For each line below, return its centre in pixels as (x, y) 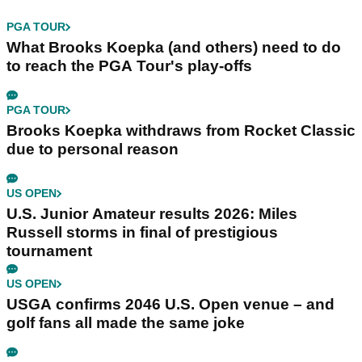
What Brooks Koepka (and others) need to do (174, 48)
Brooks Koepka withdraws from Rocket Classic (181, 131)
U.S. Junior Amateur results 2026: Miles (152, 214)
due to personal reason (93, 149)
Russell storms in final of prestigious (142, 233)
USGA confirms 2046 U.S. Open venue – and (170, 305)
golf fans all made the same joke (126, 323)
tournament (49, 251)
